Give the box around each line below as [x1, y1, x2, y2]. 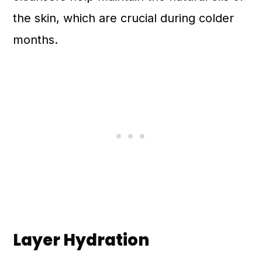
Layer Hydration [13, 229, 150, 251]
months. [13, 33, 58, 47]
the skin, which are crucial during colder [13, 11, 235, 25]
